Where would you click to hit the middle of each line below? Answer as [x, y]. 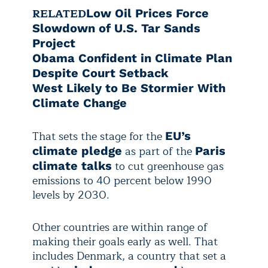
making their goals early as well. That [125, 241]
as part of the [159, 151]
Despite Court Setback [100, 73]
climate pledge [77, 150]
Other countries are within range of [120, 227]
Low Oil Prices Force [147, 13]
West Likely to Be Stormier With [129, 88]
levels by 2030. [71, 195]
